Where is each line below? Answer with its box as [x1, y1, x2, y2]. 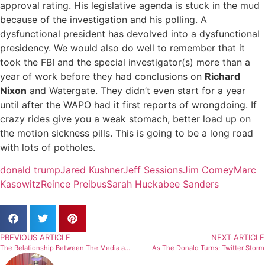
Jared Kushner [60, 164, 123, 176]
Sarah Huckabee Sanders [106, 178, 219, 190]
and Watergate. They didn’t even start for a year [27, 84, 245, 96]
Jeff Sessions [123, 164, 183, 176]
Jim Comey [183, 164, 234, 176]
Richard [205, 70, 240, 82]
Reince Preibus [41, 178, 106, 190]
